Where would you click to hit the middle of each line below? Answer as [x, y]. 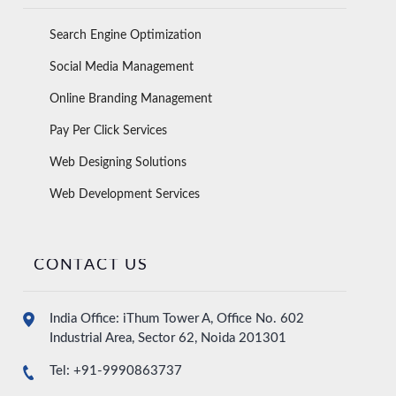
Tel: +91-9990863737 [116, 371]
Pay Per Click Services [108, 131]
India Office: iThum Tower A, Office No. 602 [177, 319]
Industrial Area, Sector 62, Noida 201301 [168, 339]
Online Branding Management [131, 99]
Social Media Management [122, 68]
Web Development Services [125, 195]
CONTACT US [91, 266]
